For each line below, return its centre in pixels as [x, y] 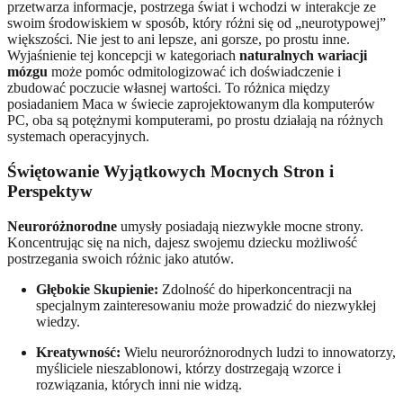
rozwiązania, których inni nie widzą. [139, 384]
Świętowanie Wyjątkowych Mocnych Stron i [170, 171]
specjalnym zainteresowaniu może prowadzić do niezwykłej [206, 305]
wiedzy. [58, 321]
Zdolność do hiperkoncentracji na [255, 289]
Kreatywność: [78, 352]
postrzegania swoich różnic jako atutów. [121, 258]
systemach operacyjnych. [78, 137]
